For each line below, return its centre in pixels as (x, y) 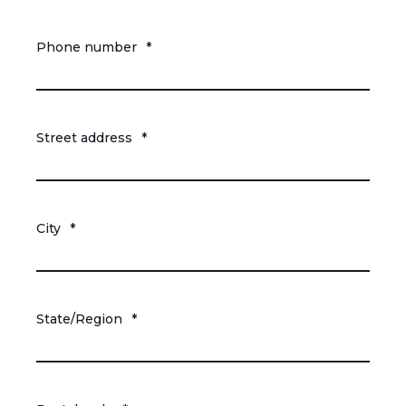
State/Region (79, 319)
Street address (84, 138)
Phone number (87, 48)
